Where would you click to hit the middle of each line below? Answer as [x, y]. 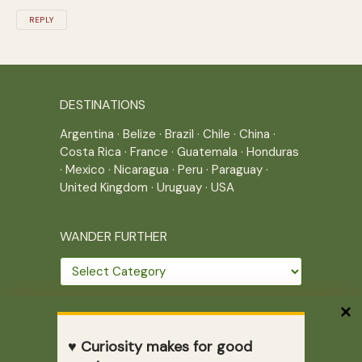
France [149, 152]
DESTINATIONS [103, 104]
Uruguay [179, 187]
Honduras [273, 152]
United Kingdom [104, 187]
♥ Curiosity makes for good [160, 347]
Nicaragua [141, 169]
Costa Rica [90, 152]
